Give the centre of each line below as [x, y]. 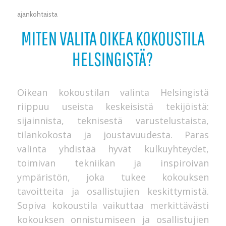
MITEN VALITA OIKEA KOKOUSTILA [113, 38]
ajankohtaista [37, 14]
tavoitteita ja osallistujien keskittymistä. [113, 191]
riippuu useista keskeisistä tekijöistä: [113, 107]
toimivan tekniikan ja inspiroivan [113, 163]
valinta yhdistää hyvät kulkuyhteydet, [113, 149]
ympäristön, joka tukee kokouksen [113, 177]
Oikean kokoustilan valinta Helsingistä [113, 93]
